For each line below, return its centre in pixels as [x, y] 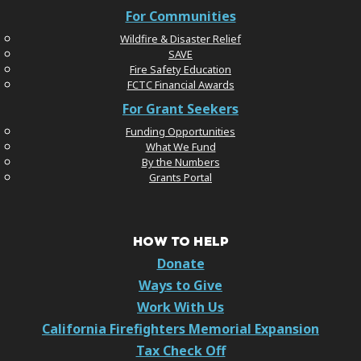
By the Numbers [180, 162]
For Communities [180, 17]
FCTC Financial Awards [180, 85]
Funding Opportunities [180, 132]
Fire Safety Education [180, 70]
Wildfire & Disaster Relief [180, 39]
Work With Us [180, 307]
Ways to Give [180, 286]
